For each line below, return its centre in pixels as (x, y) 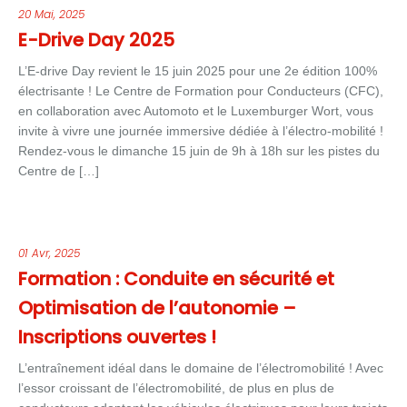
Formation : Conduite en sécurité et (176, 279)
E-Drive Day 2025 (96, 40)
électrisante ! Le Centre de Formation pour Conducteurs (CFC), (201, 91)
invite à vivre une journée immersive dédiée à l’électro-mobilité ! (201, 131)
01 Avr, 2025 (49, 253)
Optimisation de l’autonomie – (157, 308)
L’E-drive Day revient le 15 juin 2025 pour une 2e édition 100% (198, 71)
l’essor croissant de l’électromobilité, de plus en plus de (176, 388)
